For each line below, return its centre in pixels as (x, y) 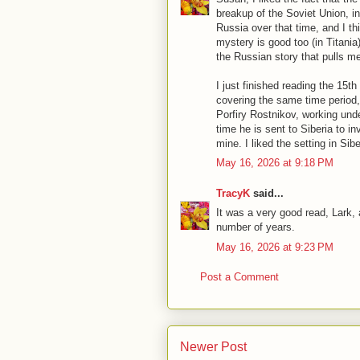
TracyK (233, 193)
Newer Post (213, 346)
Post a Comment (239, 277)
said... (267, 193)
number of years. (256, 227)
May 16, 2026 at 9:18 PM (275, 163)
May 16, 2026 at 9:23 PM (275, 247)
